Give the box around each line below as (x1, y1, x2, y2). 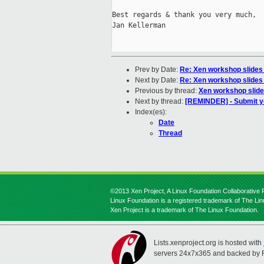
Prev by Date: (135, 65, 180, 74)
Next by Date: (135, 76, 180, 85)
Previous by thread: (135, 87, 199, 95)
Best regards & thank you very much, (112, 11, 256, 19)
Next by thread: (135, 97, 185, 106)
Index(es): (135, 108, 167, 117)
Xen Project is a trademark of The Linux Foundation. (110, 206, 259, 213)
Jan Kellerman (112, 21, 166, 30)
